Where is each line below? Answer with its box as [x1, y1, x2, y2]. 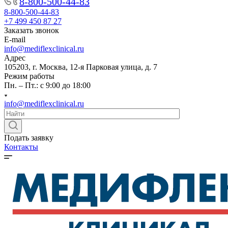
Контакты [4, 142, 38, 151]
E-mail [4, 35, 25, 44]
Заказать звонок [4, 26, 59, 35]
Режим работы [4, 72, 54, 80]
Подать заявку [4, 133, 53, 142]
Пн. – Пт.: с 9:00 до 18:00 [4, 81, 91, 90]
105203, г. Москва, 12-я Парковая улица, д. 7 [4, 63, 159, 71]
